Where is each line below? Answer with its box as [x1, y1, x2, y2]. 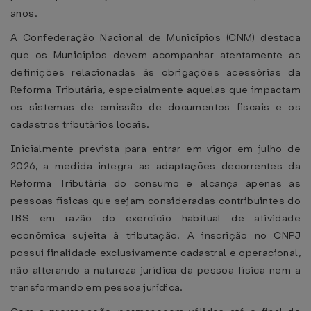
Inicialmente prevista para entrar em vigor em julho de [10, 142, 301, 155]
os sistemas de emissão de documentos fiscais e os [10, 100, 301, 114]
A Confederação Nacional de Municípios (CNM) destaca [10, 31, 301, 44]
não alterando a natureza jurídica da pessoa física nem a [10, 263, 301, 277]
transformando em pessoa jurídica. [10, 280, 183, 294]
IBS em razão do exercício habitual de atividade [10, 211, 301, 225]
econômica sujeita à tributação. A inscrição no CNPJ [10, 228, 301, 242]
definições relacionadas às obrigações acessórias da [10, 65, 301, 79]
